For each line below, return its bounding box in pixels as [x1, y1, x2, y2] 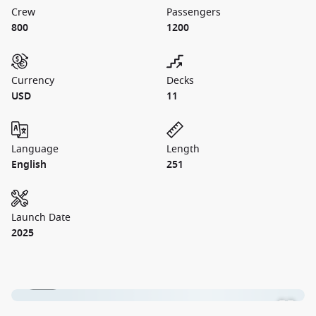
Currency [11, 73, 54, 88]
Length [166, 142, 200, 157]
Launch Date [11, 210, 71, 225]
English [11, 157, 47, 172]
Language [11, 142, 59, 157]
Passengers [166, 5, 221, 20]
